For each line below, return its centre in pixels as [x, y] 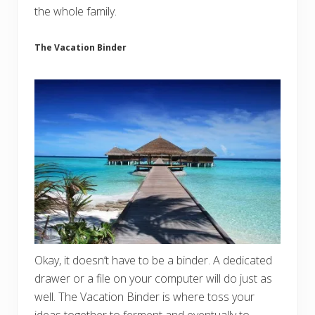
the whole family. [76, 11]
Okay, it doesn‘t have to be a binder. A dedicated [153, 261]
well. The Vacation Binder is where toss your [144, 297]
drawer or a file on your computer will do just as [153, 279]
